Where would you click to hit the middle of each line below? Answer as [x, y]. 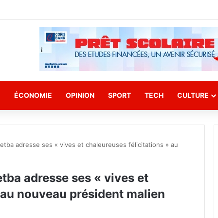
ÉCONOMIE [33, 95]
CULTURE [193, 95]
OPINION [80, 95]
